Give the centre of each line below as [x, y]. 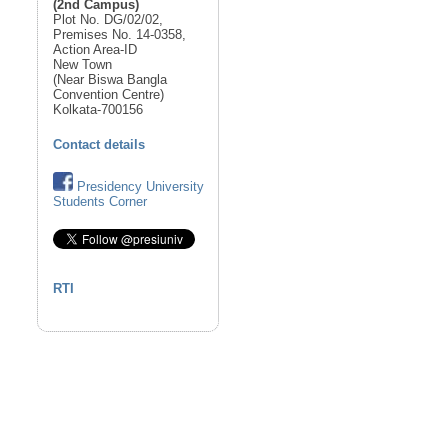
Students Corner [100, 202]
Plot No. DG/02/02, [108, 20]
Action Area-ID [95, 50]
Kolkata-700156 [98, 110]
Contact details [99, 145]
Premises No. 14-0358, [120, 35]
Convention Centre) [109, 95]
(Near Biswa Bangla [110, 80]
